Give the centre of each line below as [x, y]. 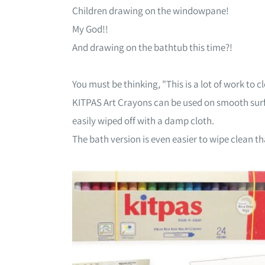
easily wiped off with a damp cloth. [143, 120]
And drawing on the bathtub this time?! [152, 47]
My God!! [90, 29]
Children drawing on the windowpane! [151, 10]
